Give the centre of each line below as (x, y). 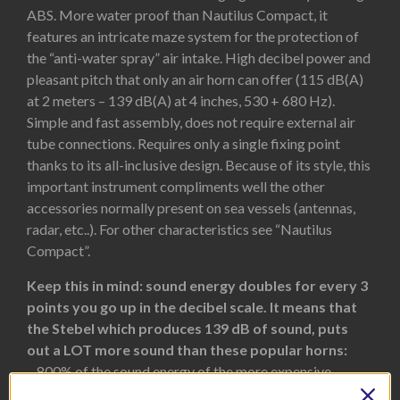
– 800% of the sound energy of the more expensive (179, 371)
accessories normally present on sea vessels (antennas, (191, 208)
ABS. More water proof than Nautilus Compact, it (177, 15)
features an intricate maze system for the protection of (193, 37)
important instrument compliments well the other (176, 187)
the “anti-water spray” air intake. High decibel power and (199, 58)
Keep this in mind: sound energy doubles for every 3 (197, 285)
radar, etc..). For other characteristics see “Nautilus (179, 229)
